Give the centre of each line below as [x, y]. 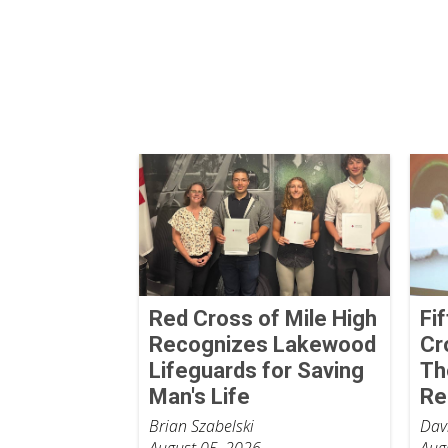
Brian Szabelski [201, 425]
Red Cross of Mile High [262, 318]
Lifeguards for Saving [256, 370]
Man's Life [199, 396]
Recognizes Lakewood [262, 344]
